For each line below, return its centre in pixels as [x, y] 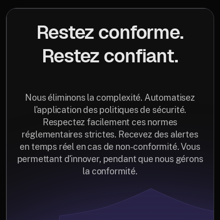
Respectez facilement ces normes [110, 122]
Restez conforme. [110, 32]
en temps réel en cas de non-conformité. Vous [110, 146]
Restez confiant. [110, 55]
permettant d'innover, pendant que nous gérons [110, 159]
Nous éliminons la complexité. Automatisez [110, 97]
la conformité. [110, 171]
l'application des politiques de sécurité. [110, 110]
